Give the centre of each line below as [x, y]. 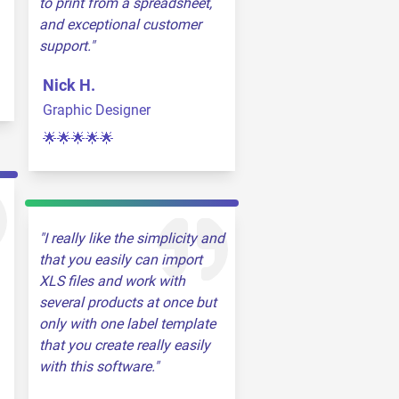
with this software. [97, 366]
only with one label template [127, 324]
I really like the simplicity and [134, 238]
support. [65, 46]
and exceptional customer [120, 24]
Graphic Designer [97, 110]
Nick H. [69, 85]
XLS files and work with [112, 281]
